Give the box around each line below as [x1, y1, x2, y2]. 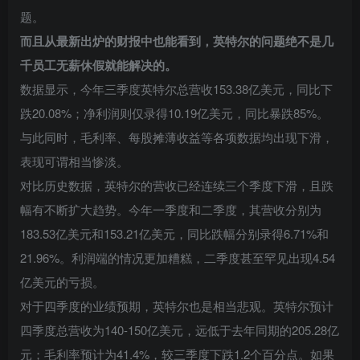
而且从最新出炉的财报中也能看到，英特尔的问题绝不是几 [20, 31, 333, 50]
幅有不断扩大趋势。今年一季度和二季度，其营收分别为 [20, 200, 321, 218]
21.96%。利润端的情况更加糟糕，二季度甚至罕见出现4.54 [20, 248, 335, 266]
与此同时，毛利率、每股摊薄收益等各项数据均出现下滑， [20, 128, 333, 145]
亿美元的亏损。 [20, 272, 104, 290]
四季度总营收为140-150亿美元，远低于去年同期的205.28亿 [20, 321, 339, 338]
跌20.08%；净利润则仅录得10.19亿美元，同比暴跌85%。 [20, 104, 329, 121]
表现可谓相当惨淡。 [20, 152, 129, 170]
